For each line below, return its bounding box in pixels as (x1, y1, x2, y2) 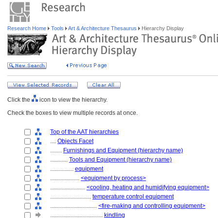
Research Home (7, 25, 48, 31)
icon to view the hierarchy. (38, 96, 108, 103)
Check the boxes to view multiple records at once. (7, 109, 138, 116)
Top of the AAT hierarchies (50, 128, 119, 135)
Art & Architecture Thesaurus (67, 25, 138, 31)
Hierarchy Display (140, 25, 184, 31)
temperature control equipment (92, 193, 174, 200)
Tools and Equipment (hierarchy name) (69, 156, 172, 163)
